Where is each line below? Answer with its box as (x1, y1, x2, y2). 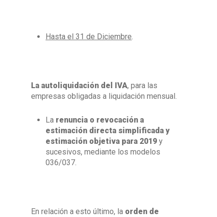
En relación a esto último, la (31, 207, 125, 216)
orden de (125, 207, 159, 216)
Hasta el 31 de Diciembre (46, 32, 132, 41)
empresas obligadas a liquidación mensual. (31, 92, 177, 101)
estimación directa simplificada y (46, 126, 170, 135)
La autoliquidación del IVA (31, 81, 127, 90)
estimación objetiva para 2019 (46, 137, 157, 146)
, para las (127, 81, 157, 90)
